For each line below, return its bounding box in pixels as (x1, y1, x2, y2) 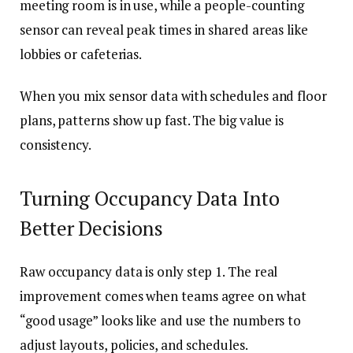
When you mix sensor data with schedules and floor (20, 87, 327, 106)
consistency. (20, 136, 94, 154)
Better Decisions (20, 215, 163, 242)
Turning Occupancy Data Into (20, 185, 280, 212)
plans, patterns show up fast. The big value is (20, 111, 284, 130)
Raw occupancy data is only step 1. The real (20, 262, 278, 281)
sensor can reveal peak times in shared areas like (20, 20, 308, 39)
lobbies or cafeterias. (20, 44, 145, 63)
